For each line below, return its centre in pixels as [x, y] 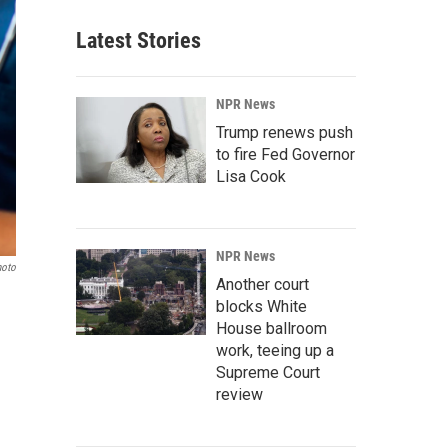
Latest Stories [138, 40]
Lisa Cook [251, 176]
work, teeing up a [275, 350]
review [239, 394]
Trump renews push [284, 132]
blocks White [261, 306]
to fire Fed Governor [285, 154]
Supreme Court [268, 372]
